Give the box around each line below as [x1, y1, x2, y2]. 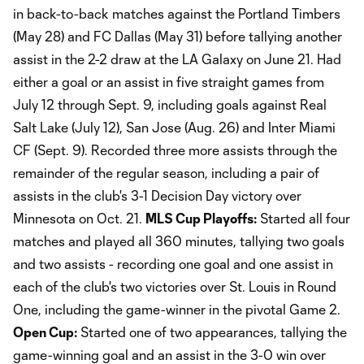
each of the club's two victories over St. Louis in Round [13, 278, 336, 294]
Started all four [257, 210, 350, 226]
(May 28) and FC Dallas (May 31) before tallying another [13, 28, 342, 44]
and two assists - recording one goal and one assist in [13, 255, 333, 271]
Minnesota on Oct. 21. [13, 210, 145, 226]
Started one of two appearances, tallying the [77, 323, 347, 340]
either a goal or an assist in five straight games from [13, 73, 324, 89]
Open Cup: [13, 323, 77, 340]
